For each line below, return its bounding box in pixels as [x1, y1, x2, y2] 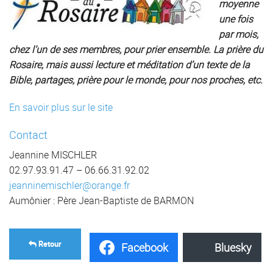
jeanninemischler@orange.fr [9, 179, 130, 193]
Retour [37, 238, 62, 250]
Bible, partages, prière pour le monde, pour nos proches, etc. [9, 73, 263, 87]
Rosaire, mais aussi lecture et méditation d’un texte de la [9, 58, 250, 72]
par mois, [219, 27, 258, 41]
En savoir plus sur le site [9, 101, 113, 115]
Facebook [121, 239, 168, 255]
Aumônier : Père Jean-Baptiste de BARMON [9, 194, 194, 208]
